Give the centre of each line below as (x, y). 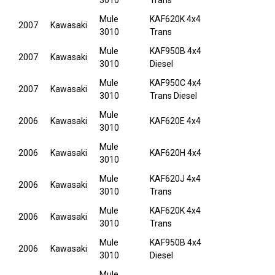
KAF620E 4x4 (175, 121)
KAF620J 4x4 (175, 179)
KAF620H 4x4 (176, 153)
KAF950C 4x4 (176, 83)
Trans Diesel (173, 96)
